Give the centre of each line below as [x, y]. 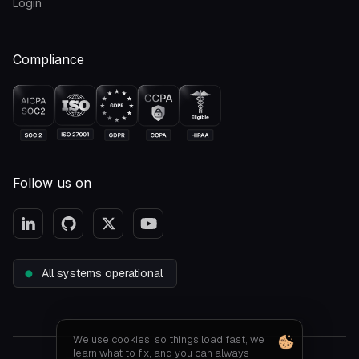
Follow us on [52, 182]
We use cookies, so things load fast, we [169, 339]
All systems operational [102, 273]
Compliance [48, 59]
